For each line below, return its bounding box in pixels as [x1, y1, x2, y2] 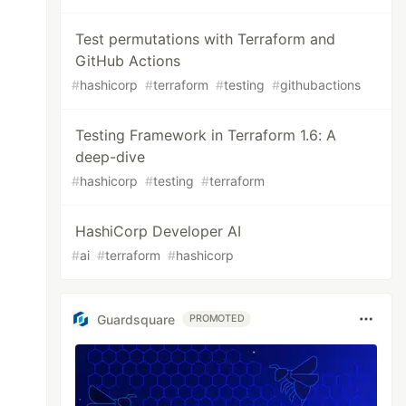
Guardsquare [97, 311, 176, 327]
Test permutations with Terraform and [75, 30, 336, 48]
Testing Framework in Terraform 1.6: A [75, 126, 337, 144]
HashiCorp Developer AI [75, 222, 242, 240]
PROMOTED [189, 313, 245, 324]
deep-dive [75, 148, 146, 166]
